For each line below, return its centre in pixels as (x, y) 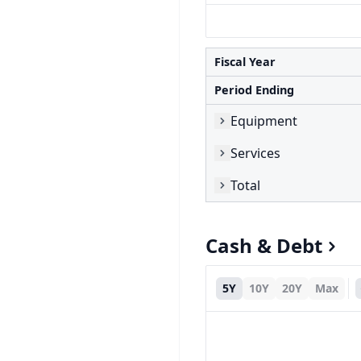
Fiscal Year (245, 62)
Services (255, 153)
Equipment (264, 120)
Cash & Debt (264, 245)
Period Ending (254, 90)
